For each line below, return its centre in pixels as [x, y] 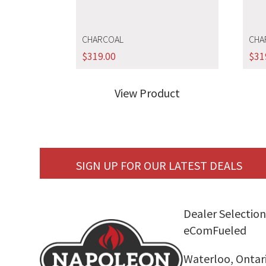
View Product [147, 93]
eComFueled [215, 230]
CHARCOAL [102, 39]
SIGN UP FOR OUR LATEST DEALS [159, 166]
